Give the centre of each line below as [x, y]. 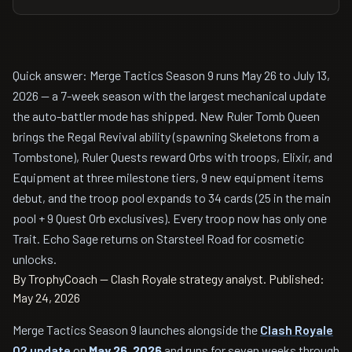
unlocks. [35, 259]
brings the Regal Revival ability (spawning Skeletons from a [166, 136]
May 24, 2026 [46, 297]
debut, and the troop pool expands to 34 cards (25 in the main [172, 198]
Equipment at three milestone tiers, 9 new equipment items [168, 177]
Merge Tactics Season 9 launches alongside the [136, 330]
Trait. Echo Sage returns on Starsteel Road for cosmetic [158, 238]
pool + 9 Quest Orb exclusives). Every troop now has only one [170, 218]
